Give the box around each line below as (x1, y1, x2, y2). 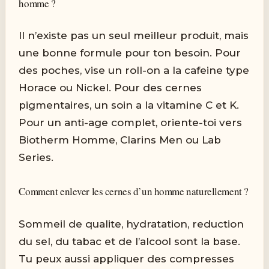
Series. (19, 151, 54, 164)
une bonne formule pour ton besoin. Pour (19, 47, 241, 59)
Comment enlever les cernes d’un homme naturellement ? (19, 184, 249, 199)
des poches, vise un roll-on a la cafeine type (19, 64, 250, 77)
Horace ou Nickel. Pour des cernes (19, 82, 202, 94)
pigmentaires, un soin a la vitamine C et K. (19, 99, 240, 112)
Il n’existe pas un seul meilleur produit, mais (19, 29, 249, 42)
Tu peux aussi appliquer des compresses (19, 252, 235, 265)
